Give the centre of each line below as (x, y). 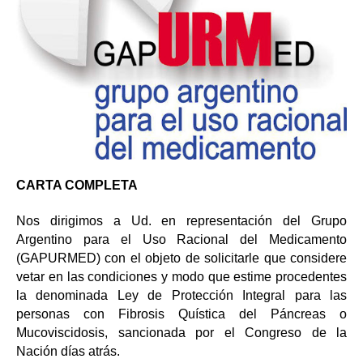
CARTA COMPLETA (77, 185)
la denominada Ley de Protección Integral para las (181, 295)
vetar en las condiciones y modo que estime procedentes (181, 277)
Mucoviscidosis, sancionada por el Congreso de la (181, 333)
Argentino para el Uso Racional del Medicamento (181, 239)
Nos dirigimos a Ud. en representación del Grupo (181, 221)
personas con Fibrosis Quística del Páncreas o (181, 314)
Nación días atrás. (68, 351)
